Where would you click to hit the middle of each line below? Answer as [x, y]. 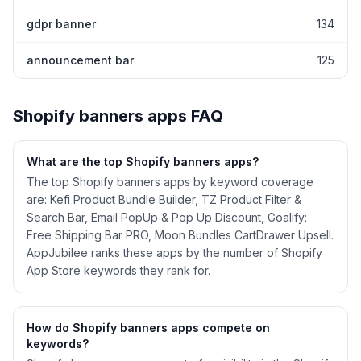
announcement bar [80, 60]
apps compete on [219, 328]
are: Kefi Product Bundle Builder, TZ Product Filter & [164, 199]
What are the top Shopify [100, 162]
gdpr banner [61, 24]
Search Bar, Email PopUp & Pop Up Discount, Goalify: [167, 217]
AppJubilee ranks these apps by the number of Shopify [174, 253]
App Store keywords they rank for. [118, 270]
